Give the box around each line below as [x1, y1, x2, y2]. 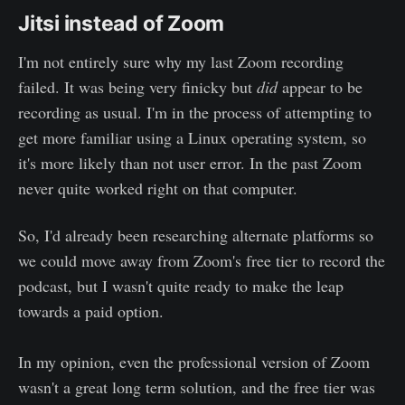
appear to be [278, 75, 363, 98]
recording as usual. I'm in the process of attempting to [18, 100, 372, 123]
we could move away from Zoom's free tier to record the [18, 249, 385, 271]
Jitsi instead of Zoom [18, 10, 225, 36]
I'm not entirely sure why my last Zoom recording [18, 50, 344, 72]
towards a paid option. [18, 299, 164, 322]
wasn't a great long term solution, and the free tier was [18, 375, 375, 398]
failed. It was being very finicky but [18, 75, 257, 98]
